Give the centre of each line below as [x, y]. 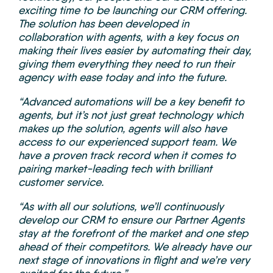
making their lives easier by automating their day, [135, 51]
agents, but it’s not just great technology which [131, 115]
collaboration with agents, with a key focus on [128, 37]
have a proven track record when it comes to [127, 156]
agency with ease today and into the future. [122, 78]
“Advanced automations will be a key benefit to [131, 102]
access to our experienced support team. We [127, 142]
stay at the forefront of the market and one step [133, 234]
